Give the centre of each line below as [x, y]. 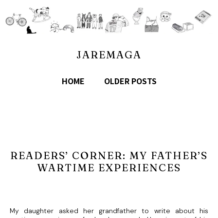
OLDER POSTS [130, 81]
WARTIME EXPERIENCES [109, 168]
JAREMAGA [109, 55]
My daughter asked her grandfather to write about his [109, 210]
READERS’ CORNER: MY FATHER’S [109, 155]
